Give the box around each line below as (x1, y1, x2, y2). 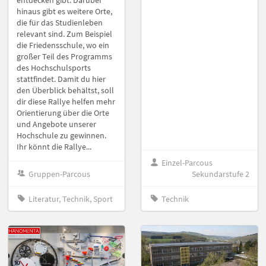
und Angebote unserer (17, 119, 96, 130)
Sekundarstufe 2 (192, 168, 249, 179)
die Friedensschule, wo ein (17, 40, 109, 51)
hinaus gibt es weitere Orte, (17, 6, 112, 17)
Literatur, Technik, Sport (28, 193, 113, 204)
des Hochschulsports (17, 62, 91, 74)
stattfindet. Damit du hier (17, 74, 106, 85)
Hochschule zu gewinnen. (17, 130, 106, 141)
